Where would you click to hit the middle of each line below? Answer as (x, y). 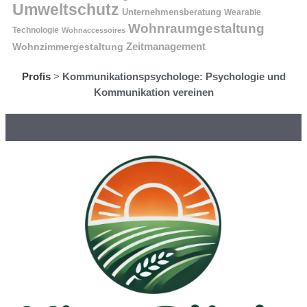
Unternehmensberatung (172, 12)
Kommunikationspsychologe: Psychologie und (174, 76)
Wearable (243, 12)
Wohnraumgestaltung (196, 28)
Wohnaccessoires (94, 30)
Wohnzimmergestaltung (68, 46)
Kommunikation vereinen (153, 92)
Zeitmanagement (166, 46)
